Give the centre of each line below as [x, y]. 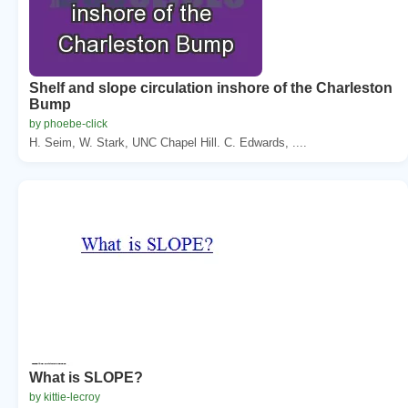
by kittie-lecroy [65, 397]
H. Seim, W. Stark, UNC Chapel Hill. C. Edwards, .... [168, 142]
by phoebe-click [68, 123]
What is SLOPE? [86, 377]
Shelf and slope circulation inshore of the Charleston [211, 87]
